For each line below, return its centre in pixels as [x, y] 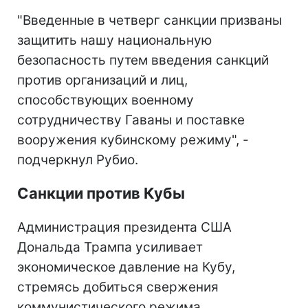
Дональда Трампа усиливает [110, 247]
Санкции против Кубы [101, 193]
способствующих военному [106, 100]
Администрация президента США [124, 227]
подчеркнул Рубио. [78, 160]
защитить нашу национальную [114, 40]
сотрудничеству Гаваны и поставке [131, 120]
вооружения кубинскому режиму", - [133, 140]
